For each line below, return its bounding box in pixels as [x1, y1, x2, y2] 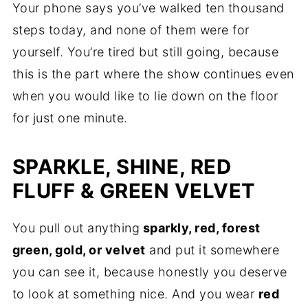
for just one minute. [12, 111, 128, 126]
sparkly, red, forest [140, 221, 261, 236]
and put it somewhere [145, 243, 280, 258]
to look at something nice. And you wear [12, 287, 258, 302]
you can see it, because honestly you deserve [12, 265, 287, 280]
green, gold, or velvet [12, 243, 146, 258]
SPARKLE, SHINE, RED [12, 155, 232, 179]
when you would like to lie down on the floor [12, 89, 278, 104]
